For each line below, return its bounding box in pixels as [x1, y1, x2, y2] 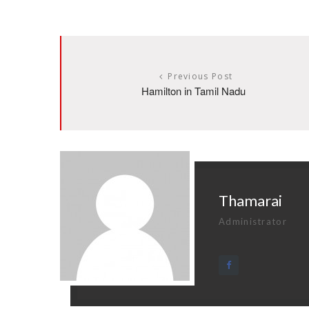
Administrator [219, 215, 287, 227]
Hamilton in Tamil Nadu [141, 83, 246, 98]
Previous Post [168, 70, 233, 82]
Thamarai [219, 190, 282, 210]
